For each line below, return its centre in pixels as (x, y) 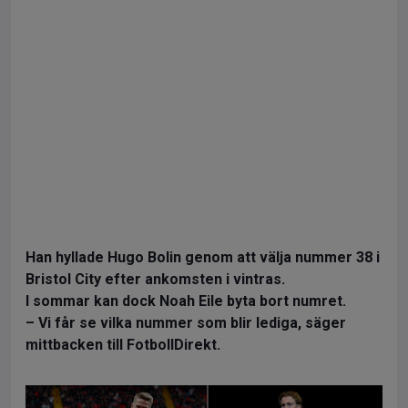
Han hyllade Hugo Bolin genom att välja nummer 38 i (203, 257)
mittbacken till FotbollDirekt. (123, 344)
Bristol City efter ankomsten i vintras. (155, 279)
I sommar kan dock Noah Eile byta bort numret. (186, 301)
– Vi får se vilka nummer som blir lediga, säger (186, 322)
